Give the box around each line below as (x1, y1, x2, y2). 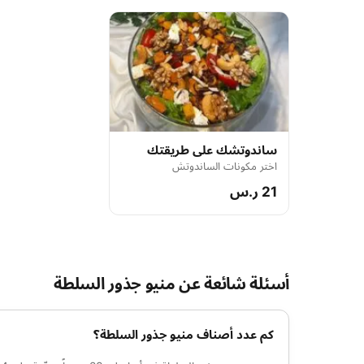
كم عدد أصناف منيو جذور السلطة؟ (93, 326, 274, 342)
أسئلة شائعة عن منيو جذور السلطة (54, 273, 289, 293)
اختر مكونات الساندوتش (172, 158, 277, 172)
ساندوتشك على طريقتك (147, 141, 277, 158)
